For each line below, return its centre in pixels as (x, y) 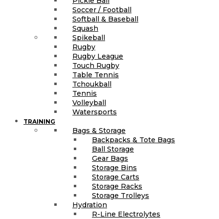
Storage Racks (117, 186)
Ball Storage (113, 149)
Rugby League (98, 56)
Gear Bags (110, 159)
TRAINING (39, 122)
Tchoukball (92, 84)
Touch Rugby (96, 66)
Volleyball (89, 103)
